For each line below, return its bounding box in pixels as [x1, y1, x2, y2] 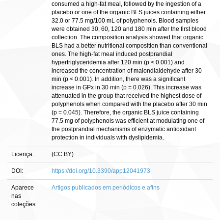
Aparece [11, 184, 34, 191]
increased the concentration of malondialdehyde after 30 [52, 67, 202, 74]
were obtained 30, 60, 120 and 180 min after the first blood [52, 26, 207, 32]
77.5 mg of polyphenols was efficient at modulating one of [52, 117, 204, 124]
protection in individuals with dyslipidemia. [52, 134, 164, 141]
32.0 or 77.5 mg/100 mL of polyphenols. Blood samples [52, 17, 198, 24]
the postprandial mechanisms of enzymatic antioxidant [52, 126, 196, 133]
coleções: [11, 201, 37, 208]
